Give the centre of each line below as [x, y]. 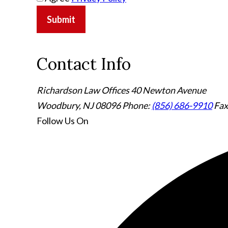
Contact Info [84, 64]
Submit [61, 19]
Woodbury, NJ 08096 [79, 105]
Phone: [137, 105]
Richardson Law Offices [83, 90]
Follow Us [56, 121]
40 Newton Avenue [168, 90]
